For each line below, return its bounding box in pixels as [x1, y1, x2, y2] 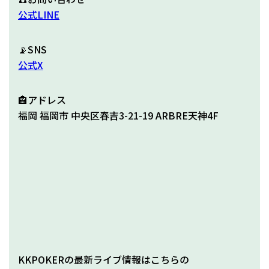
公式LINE [18, 7, 59, 22]
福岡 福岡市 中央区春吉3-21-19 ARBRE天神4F [18, 108, 219, 123]
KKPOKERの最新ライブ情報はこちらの [18, 252, 189, 267]
